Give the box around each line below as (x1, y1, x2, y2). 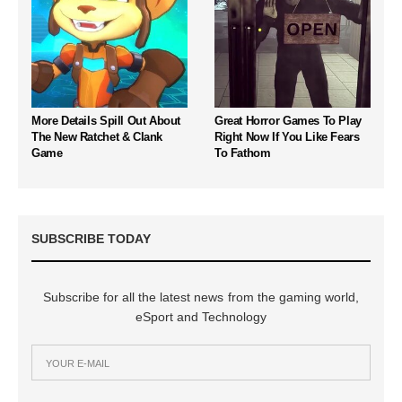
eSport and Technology (135, 310, 267, 325)
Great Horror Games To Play (214, 114, 362, 128)
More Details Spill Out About (31, 114, 181, 128)
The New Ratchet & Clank (31, 130, 163, 144)
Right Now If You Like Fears (214, 130, 360, 144)
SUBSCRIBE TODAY (31, 232, 151, 247)
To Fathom (214, 146, 271, 161)
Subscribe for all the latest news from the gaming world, (43, 290, 359, 305)
